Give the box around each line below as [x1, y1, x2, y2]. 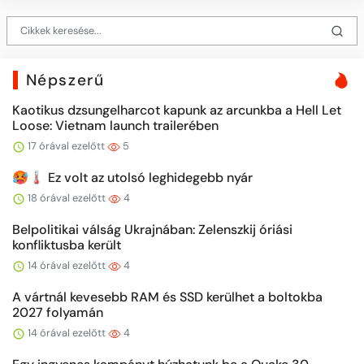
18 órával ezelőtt [25, 190, 108, 205]
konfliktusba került [12, 236, 121, 253]
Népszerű [25, 69, 105, 90]
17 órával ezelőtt [25, 138, 107, 153]
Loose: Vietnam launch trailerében [12, 116, 219, 134]
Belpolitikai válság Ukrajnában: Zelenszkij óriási [12, 220, 292, 238]
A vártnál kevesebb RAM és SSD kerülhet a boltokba [12, 288, 323, 305]
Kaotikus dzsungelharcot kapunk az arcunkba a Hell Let [12, 101, 341, 119]
